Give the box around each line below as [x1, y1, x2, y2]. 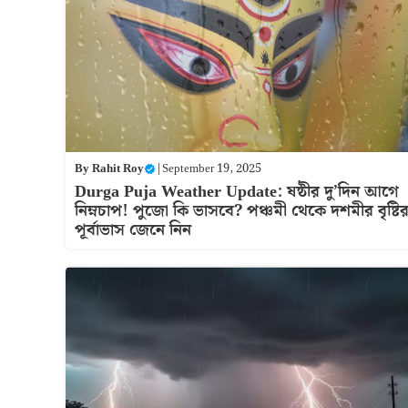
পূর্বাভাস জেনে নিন [75, 216, 191, 243]
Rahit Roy [92, 158, 144, 178]
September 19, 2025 [162, 158, 261, 178]
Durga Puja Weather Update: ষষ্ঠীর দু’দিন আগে [75, 178, 399, 205]
